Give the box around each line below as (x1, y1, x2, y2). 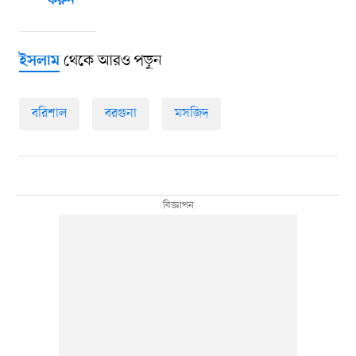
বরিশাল (31, 104, 67, 122)
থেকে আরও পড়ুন (59, 50, 162, 72)
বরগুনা (104, 104, 137, 122)
